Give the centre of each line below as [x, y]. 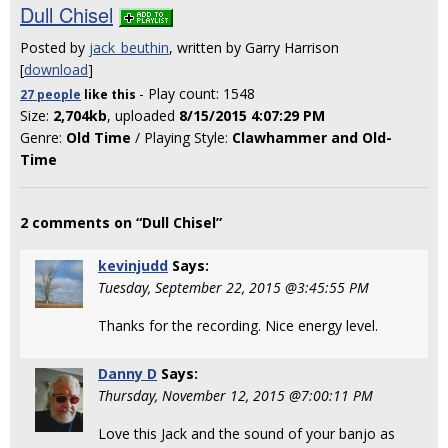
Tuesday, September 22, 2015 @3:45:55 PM [234, 287]
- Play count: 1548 [197, 93]
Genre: [43, 137]
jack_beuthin [129, 47]
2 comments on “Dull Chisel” [121, 222]
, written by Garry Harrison [254, 47]
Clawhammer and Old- [312, 137]
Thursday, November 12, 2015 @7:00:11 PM [236, 395]
